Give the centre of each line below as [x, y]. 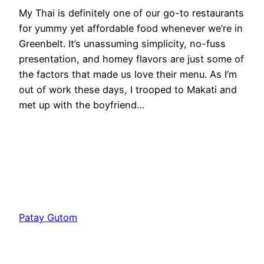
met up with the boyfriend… [82, 105]
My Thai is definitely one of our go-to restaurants [131, 13]
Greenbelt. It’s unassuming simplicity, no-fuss [122, 43]
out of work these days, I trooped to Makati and [128, 89]
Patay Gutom [48, 217]
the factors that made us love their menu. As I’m [128, 74]
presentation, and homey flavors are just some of [131, 59]
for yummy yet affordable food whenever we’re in [131, 28]
